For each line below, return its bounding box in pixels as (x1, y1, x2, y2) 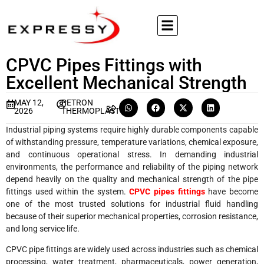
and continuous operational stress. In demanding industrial (6, 149, 258, 159)
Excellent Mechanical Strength (6, 72, 247, 93)
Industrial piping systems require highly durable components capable (6, 124, 258, 134)
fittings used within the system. (6, 186, 130, 196)
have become (204, 186, 259, 196)
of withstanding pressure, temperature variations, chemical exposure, (6, 137, 258, 147)
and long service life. (6, 223, 80, 233)
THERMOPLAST (61, 106, 120, 115)
